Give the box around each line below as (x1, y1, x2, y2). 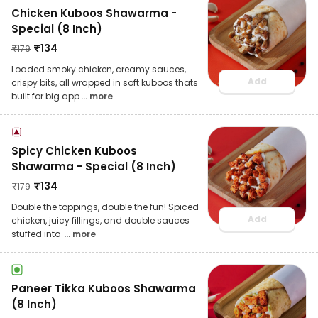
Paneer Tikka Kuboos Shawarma (11, 280, 196, 296)
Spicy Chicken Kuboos (11, 143, 137, 158)
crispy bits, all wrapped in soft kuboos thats (11, 76, 198, 89)
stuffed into (11, 227, 62, 240)
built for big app (11, 89, 79, 102)
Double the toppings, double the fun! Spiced (11, 200, 199, 213)
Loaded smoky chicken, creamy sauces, (11, 62, 186, 75)
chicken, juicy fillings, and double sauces (11, 214, 190, 226)
